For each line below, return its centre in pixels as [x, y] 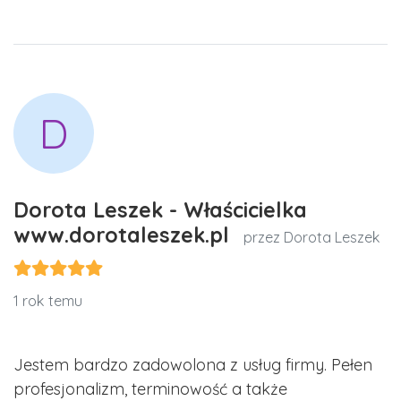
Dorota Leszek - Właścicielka [160, 210]
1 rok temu [48, 301]
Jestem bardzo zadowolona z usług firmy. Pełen [193, 365]
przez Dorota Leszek [312, 238]
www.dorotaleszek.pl [124, 235]
